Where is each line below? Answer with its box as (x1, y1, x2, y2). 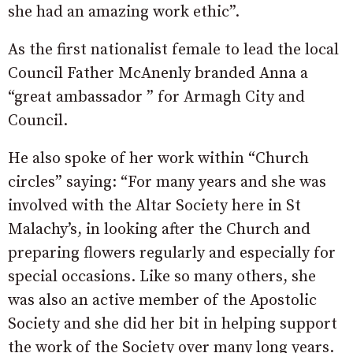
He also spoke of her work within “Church (8, 149, 309, 169)
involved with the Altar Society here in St (8, 196, 301, 217)
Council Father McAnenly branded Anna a (8, 64, 312, 84)
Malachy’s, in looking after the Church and (8, 220, 310, 240)
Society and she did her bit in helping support (8, 314, 337, 335)
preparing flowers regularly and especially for (8, 243, 336, 264)
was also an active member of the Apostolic (8, 291, 317, 311)
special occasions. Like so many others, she (8, 267, 316, 288)
